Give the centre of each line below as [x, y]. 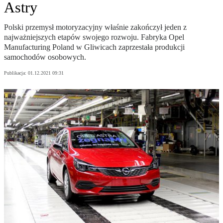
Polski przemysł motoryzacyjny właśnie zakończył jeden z [95, 27]
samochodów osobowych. [45, 57]
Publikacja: [16, 73]
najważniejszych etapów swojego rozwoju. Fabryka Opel [94, 37]
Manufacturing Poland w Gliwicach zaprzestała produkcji [94, 47]
